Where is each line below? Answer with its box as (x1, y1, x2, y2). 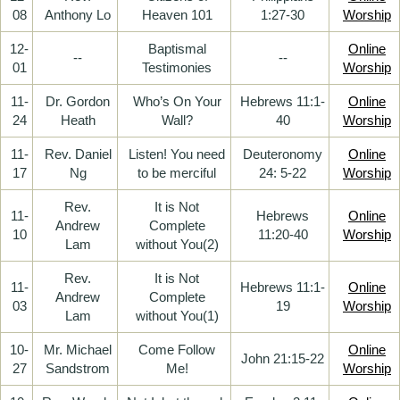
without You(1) (135, 307, 219, 323)
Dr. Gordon (46, 93, 110, 109)
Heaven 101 (141, 6, 212, 22)
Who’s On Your (132, 93, 221, 109)
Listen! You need (129, 146, 225, 162)
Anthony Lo (45, 6, 111, 22)
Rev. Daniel (44, 146, 112, 162)
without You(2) (135, 236, 219, 252)
